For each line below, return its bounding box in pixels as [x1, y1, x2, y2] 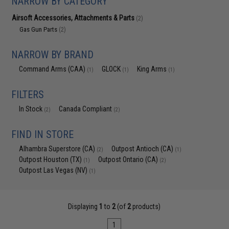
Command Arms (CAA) [19, 65, 87, 73]
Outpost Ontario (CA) [98, 155, 160, 164]
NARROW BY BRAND [11, 49, 94, 61]
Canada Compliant [59, 105, 114, 113]
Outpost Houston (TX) [19, 155, 84, 164]
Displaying [68, 202, 100, 211]
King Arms [137, 65, 169, 73]
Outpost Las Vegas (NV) [19, 166, 89, 174]
